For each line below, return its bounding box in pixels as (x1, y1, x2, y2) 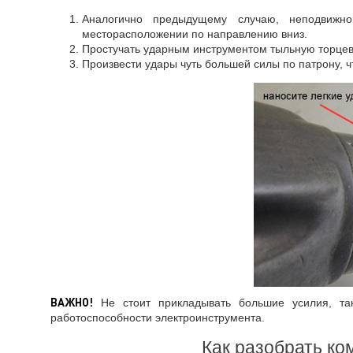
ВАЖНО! (50, 295, 93, 309)
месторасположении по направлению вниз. (81, 28, 307, 40)
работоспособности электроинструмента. (50, 311, 265, 324)
